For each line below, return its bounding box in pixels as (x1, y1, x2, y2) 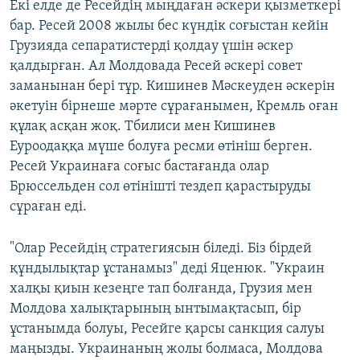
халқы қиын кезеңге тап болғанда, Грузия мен (10, 281, 313, 297)
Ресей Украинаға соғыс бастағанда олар (10, 159, 269, 175)
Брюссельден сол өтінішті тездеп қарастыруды (10, 179, 311, 195)
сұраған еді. (10, 199, 87, 215)
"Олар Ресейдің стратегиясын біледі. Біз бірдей (10, 241, 312, 257)
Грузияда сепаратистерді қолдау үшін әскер (10, 39, 293, 55)
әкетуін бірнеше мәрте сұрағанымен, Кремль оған (10, 99, 338, 115)
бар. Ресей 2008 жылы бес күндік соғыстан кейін (10, 18, 329, 35)
